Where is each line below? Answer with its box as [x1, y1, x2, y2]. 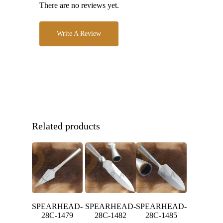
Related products [32, 120, 100, 131]
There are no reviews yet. [39, 1, 119, 9]
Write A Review [57, 30, 101, 37]
